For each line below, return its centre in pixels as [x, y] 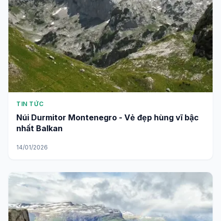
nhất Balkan [39, 128]
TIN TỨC [30, 104]
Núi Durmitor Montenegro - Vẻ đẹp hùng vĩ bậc [108, 117]
